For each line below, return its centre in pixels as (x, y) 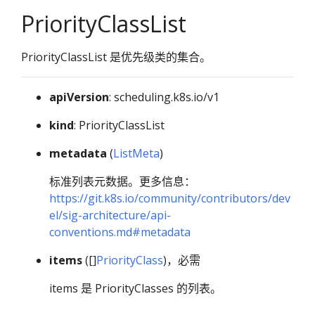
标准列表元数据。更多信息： (122, 181)
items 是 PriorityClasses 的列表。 (135, 288)
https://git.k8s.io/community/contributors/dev (170, 198)
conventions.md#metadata (120, 232)
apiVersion (79, 97)
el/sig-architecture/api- (110, 215)
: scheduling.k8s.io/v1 (164, 97)
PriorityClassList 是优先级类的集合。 (116, 57)
